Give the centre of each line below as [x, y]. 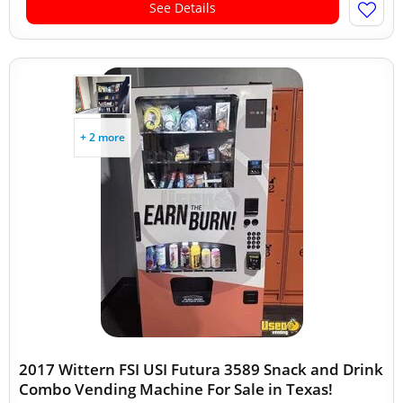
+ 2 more [103, 137]
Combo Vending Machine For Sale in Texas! [176, 389]
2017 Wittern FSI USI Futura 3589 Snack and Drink [201, 369]
